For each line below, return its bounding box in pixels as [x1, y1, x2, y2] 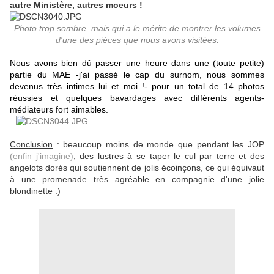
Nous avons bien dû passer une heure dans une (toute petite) [10, 58, 264, 68]
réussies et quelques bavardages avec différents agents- [10, 93, 264, 103]
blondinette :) [10, 186, 61, 196]
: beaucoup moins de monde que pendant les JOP [53, 139, 264, 150]
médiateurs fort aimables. [10, 105, 108, 115]
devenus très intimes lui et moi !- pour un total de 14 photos [10, 81, 264, 92]
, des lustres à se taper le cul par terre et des [73, 151, 265, 161]
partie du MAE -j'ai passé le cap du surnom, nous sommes [10, 70, 264, 80]
